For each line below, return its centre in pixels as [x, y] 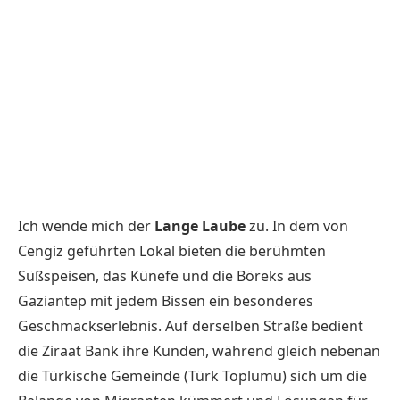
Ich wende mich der [86, 225]
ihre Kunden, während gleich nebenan [250, 350]
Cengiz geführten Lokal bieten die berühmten [172, 250]
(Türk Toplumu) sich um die [274, 375]
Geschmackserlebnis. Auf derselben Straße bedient [191, 325]
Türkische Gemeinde [111, 375]
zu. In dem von [297, 225]
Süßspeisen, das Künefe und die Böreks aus [165, 275]
